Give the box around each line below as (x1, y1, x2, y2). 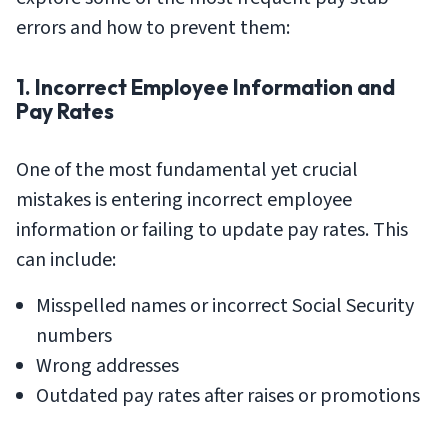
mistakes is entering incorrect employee (16, 185, 352, 214)
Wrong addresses (36, 351, 179, 380)
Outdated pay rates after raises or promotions (36, 381, 420, 410)
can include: (16, 245, 116, 274)
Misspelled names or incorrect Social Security (36, 291, 414, 320)
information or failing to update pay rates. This (16, 215, 408, 244)
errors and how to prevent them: (16, 13, 290, 42)
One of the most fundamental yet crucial (16, 155, 358, 184)
